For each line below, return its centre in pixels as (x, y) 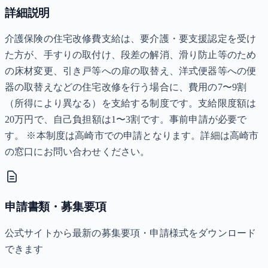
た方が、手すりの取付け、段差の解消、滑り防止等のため (131, 55)
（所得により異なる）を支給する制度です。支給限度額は (131, 103)
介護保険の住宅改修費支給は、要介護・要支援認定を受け (131, 39)
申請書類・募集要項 (56, 207)
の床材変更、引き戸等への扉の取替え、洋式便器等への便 (131, 71)
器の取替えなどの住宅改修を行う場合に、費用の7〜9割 (126, 87)
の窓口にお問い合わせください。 (77, 152)
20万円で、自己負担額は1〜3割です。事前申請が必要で (126, 120)
